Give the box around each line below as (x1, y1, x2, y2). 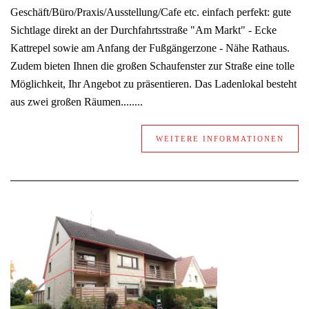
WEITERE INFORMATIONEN (156, 134, 284, 143)
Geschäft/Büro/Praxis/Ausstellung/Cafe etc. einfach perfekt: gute (10, 6, 291, 19)
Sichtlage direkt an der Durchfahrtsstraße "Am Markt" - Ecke (10, 24, 277, 37)
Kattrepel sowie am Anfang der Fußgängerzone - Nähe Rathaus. (10, 42, 290, 54)
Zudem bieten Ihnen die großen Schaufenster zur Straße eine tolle (10, 60, 295, 72)
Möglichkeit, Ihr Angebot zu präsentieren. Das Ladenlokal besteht (10, 78, 297, 90)
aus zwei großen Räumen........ (10, 96, 143, 108)
